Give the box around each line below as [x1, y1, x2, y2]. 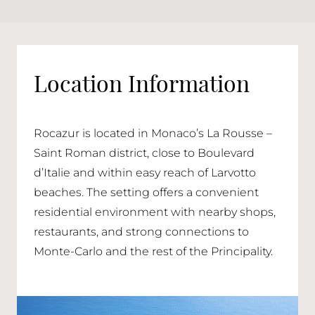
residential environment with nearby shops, [34, 205, 276, 221]
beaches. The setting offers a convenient [34, 185, 259, 202]
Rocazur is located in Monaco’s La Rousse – [34, 126, 272, 143]
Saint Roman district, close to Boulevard [34, 146, 255, 162]
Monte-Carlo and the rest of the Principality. [34, 244, 273, 261]
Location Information [34, 66, 250, 98]
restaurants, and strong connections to [34, 224, 249, 241]
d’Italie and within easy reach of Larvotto [34, 165, 256, 182]
